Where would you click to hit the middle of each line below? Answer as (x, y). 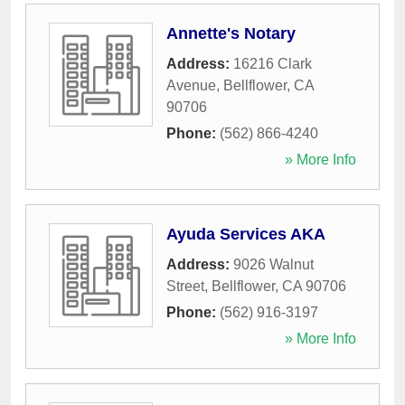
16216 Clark (273, 64)
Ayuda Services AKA (246, 235)
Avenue (191, 86)
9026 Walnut (273, 265)
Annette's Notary (231, 34)
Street (185, 287)
